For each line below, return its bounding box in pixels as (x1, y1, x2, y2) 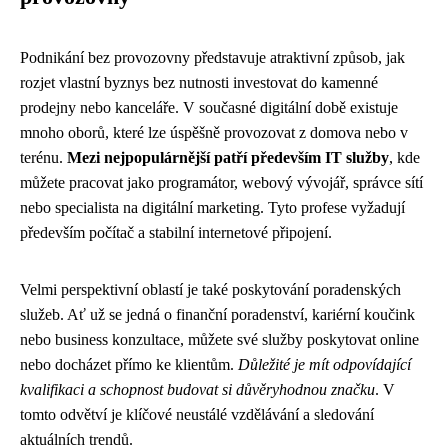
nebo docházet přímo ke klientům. (20, 356, 238, 373)
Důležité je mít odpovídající (238, 356, 411, 373)
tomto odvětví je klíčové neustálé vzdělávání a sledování (20, 406, 374, 423)
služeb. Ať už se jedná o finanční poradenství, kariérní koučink (20, 306, 415, 323)
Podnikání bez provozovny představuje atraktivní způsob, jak (20, 49, 405, 66)
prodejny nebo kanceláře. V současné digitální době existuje (20, 99, 398, 116)
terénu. (20, 149, 67, 166)
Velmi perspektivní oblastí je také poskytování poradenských (20, 281, 401, 298)
